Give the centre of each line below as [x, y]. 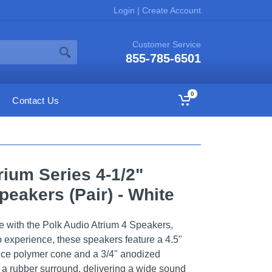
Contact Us [36, 100]
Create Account [170, 10]
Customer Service [167, 44]
